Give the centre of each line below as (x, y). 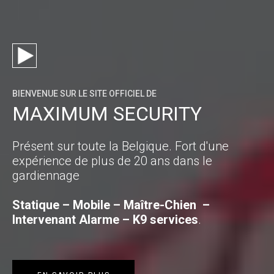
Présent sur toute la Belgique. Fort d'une (120, 146)
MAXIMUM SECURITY (107, 113)
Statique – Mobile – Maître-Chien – (111, 205)
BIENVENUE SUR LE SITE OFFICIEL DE (84, 93)
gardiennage (46, 175)
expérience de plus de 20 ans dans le (112, 161)
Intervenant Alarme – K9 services (105, 219)
